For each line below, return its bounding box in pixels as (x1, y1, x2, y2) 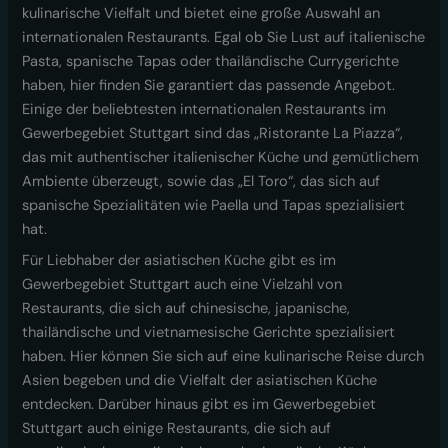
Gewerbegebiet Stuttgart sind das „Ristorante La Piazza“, (22, 124, 404, 144)
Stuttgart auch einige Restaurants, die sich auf (22, 419, 332, 439)
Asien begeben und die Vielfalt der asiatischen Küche (22, 371, 378, 391)
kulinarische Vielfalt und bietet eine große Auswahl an (22, 4, 381, 24)
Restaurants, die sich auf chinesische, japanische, (22, 299, 351, 319)
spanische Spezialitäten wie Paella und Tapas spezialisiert (22, 196, 406, 216)
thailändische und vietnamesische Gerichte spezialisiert (22, 323, 396, 343)
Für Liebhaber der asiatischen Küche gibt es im (22, 251, 337, 271)
